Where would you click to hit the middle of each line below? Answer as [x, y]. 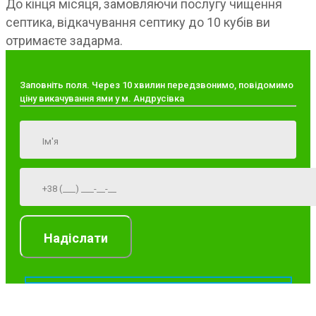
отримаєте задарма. [64, 41]
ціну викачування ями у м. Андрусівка [102, 99]
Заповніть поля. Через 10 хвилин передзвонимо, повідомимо [157, 85]
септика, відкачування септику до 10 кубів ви [138, 23]
